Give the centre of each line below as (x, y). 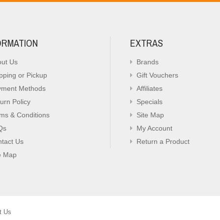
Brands (148, 62)
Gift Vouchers (157, 75)
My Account (154, 128)
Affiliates (150, 88)
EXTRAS (147, 43)
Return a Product (163, 141)
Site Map (150, 115)
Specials (150, 102)
